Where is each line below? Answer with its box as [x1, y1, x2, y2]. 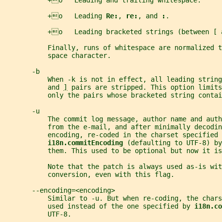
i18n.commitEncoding [48, 139, 127, 147]
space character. [4, 52, 111, 60]
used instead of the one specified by [4, 202, 194, 211]
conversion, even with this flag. [4, 170, 174, 179]
